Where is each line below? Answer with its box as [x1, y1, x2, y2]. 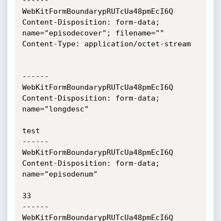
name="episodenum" [22, 170, 98, 179]
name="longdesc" [22, 105, 89, 113]
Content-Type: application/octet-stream [22, 39, 191, 48]
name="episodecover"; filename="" [22, 29, 164, 37]
